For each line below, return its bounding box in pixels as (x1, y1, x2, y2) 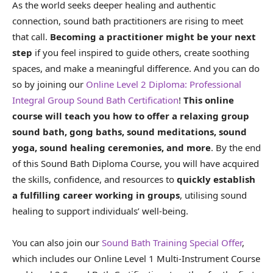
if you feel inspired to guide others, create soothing (32, 46, 249, 58)
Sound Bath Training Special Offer (102, 236, 242, 249)
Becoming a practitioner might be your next (50, 30, 256, 43)
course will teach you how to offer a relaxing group (12, 109, 249, 122)
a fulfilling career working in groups (12, 188, 180, 201)
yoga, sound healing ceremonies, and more (12, 141, 211, 154)
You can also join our (12, 236, 102, 249)
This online (183, 93, 234, 106)
